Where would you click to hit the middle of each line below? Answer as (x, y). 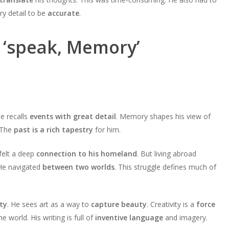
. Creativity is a (171, 204)
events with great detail (73, 117)
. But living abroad (166, 154)
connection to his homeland (86, 154)
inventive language (129, 218)
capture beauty (119, 204)
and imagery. (185, 218)
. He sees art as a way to (49, 204)
